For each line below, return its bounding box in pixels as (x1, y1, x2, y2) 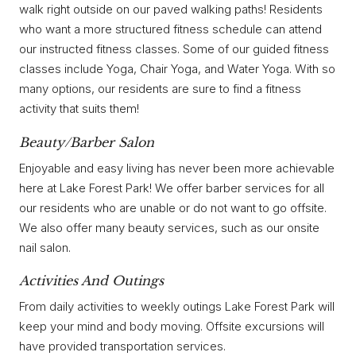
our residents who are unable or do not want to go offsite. (19, 199, 327, 215)
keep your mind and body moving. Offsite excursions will (19, 319, 324, 335)
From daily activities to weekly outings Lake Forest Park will (19, 299, 335, 315)
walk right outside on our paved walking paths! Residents (19, 2, 323, 17)
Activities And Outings (19, 273, 164, 289)
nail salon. (19, 239, 71, 255)
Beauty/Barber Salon (19, 134, 154, 151)
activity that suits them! (19, 101, 139, 117)
